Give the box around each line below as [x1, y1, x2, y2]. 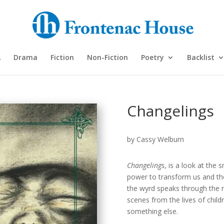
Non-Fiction [87, 52, 128, 62]
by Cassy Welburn [126, 134, 184, 144]
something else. [126, 206, 178, 216]
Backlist [187, 52, 214, 62]
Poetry [141, 52, 164, 62]
